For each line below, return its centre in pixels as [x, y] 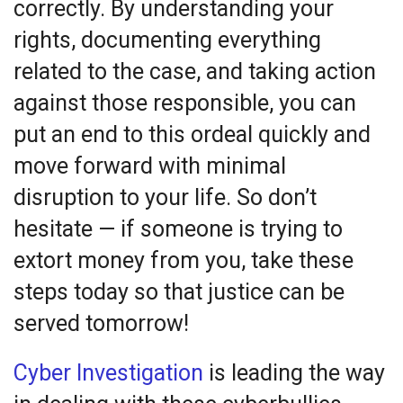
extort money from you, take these [184, 261]
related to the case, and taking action [195, 72]
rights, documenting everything [167, 40]
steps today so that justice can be [179, 292]
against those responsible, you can [185, 103]
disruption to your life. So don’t [165, 198]
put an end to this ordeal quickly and [192, 135]
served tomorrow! [101, 324]
